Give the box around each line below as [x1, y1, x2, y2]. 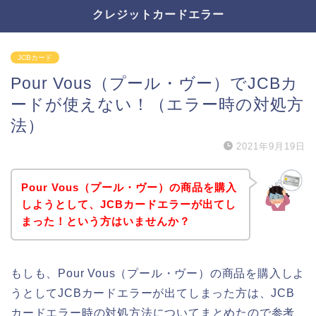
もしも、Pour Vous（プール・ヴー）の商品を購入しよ [11, 267, 305, 279]
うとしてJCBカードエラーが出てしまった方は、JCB [11, 286, 295, 299]
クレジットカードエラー [92, 7, 224, 21]
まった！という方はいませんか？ [20, 214, 190, 227]
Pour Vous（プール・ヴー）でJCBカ [11, 74, 298, 92]
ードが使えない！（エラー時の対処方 [11, 95, 304, 114]
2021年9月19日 [236, 141, 305, 152]
